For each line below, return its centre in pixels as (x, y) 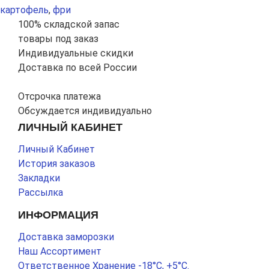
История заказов (57, 163)
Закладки (39, 178)
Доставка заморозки (66, 237)
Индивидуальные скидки (76, 53)
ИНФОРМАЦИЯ (58, 215)
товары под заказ (58, 38)
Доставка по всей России (77, 67)
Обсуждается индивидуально (85, 110)
